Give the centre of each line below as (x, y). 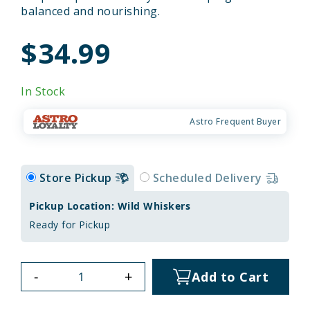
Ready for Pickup (70, 225)
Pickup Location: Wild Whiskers (110, 206)
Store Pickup (77, 177)
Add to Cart (230, 276)
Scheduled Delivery (209, 177)
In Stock (43, 91)
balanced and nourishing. (90, 11)
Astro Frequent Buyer (235, 121)
